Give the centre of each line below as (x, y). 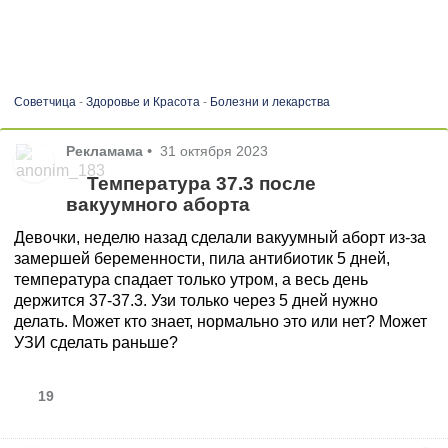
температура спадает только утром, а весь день (191, 279)
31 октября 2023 (214, 150)
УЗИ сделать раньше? (96, 342)
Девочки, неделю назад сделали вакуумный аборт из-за (220, 237)
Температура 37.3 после (199, 183)
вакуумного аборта (158, 204)
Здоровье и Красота (142, 102)
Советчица (44, 102)
